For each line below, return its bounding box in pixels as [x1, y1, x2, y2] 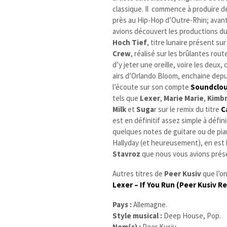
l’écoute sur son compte [112, 82, 191, 92]
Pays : [112, 199, 132, 209]
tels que [112, 93, 140, 103]
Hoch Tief [112, 37, 147, 47]
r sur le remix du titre [154, 104, 221, 114]
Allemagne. [132, 199, 168, 209]
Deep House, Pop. [162, 210, 221, 220]
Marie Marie [164, 93, 204, 103]
